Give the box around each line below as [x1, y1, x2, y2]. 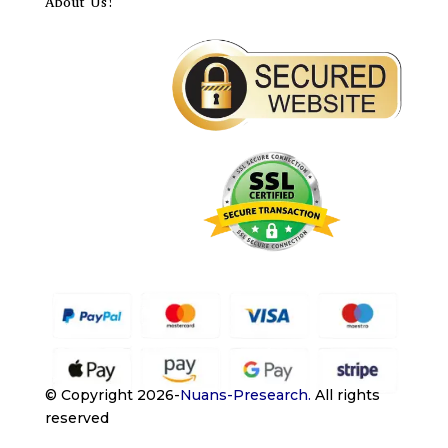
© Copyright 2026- [44, 386, 180, 405]
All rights [310, 386, 380, 405]
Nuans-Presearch [179, 386, 308, 405]
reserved [44, 409, 109, 428]
